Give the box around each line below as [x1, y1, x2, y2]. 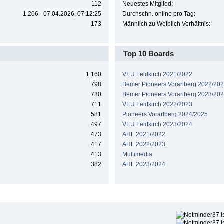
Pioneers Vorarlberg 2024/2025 [122, 110, 208, 118]
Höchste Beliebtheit [75, 187, 146, 196]
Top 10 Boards [123, 49, 174, 58]
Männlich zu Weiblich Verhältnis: [122, 20, 210, 28]
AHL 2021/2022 [122, 130, 165, 138]
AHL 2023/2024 [122, 160, 165, 168]
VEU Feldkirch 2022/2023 [122, 100, 192, 108]
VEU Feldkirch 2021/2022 [122, 70, 192, 78]
